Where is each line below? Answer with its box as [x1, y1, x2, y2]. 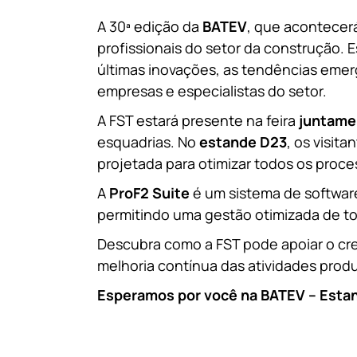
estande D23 [199, 132, 287, 152]
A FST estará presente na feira [97, 111, 299, 131]
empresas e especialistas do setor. [97, 81, 327, 101]
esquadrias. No [97, 132, 199, 152]
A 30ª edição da [97, 17, 202, 37]
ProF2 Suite [109, 183, 190, 203]
